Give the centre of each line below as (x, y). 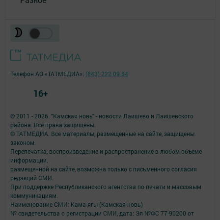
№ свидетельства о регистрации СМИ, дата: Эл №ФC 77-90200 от (102, 213)
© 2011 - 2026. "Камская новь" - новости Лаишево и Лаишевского (102, 116)
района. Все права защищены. (53, 124)
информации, (29, 160)
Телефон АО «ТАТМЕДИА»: (48, 73)
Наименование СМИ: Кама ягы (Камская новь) (77, 204)
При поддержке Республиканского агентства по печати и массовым (106, 186)
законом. (23, 142)
